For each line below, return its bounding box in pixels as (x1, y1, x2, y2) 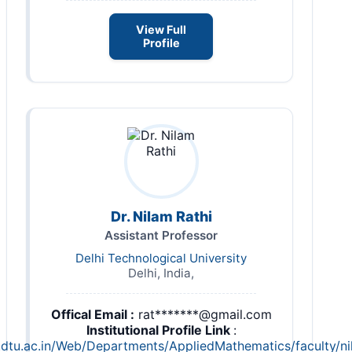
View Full (136, 23, 186, 37)
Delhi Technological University (75, 250, 247, 266)
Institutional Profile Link (86, 321, 233, 338)
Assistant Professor (104, 227, 218, 243)
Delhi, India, (128, 265, 194, 280)
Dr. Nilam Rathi (110, 207, 212, 225)
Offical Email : (50, 306, 134, 322)
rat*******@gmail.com (137, 306, 272, 322)
